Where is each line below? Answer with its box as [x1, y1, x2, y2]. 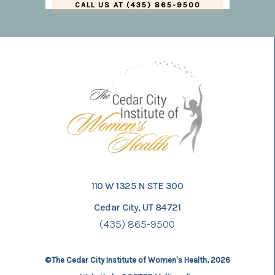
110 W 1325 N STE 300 [91, 179, 183, 192]
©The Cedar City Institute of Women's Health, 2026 [44, 255, 230, 265]
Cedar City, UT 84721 [94, 201, 180, 213]
